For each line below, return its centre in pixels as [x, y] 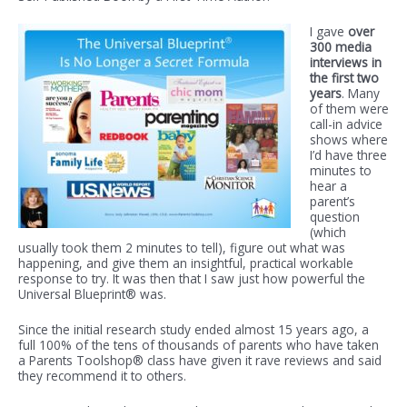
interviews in [345, 63]
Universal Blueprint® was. [92, 294]
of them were [349, 109]
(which [328, 233]
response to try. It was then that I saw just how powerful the [192, 279]
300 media [340, 47]
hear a [328, 186]
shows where [348, 140]
